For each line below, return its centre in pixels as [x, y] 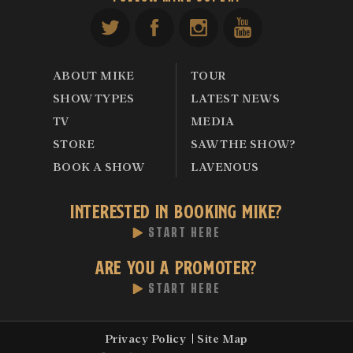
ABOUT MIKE [94, 74]
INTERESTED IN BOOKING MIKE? [176, 209]
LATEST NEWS [236, 97]
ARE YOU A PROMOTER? [176, 265]
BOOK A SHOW [99, 166]
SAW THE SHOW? [243, 143]
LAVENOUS [225, 166]
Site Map [223, 338]
